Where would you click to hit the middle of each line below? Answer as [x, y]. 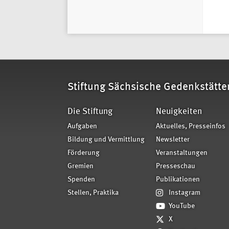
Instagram [185, 193]
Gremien [81, 167]
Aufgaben [82, 127]
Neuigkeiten [179, 112]
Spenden [81, 180]
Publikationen [178, 180]
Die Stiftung [90, 112]
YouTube [182, 207]
